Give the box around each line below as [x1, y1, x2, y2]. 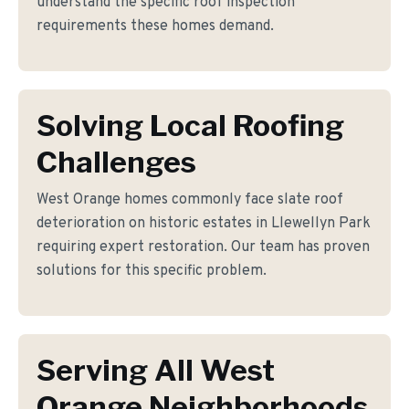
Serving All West [37, 352, 275, 388]
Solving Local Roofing [37, 108, 344, 143]
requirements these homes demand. [37, 17, 274, 36]
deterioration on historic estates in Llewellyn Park [37, 215, 371, 233]
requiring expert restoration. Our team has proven [37, 238, 370, 257]
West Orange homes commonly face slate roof [37, 191, 343, 209]
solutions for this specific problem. [37, 262, 267, 280]
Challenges [37, 144, 196, 180]
